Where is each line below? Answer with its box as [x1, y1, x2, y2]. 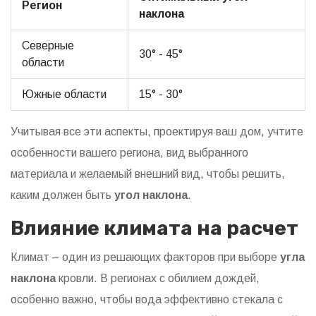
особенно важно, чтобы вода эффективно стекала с [11, 293, 283, 306]
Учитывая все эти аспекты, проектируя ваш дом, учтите [11, 126, 303, 138]
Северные [22, 39, 74, 52]
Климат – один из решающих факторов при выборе [11, 251, 280, 264]
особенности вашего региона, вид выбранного [11, 147, 248, 159]
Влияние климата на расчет [11, 217, 298, 241]
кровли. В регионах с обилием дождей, [56, 272, 260, 285]
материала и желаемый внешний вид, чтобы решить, [11, 168, 285, 181]
